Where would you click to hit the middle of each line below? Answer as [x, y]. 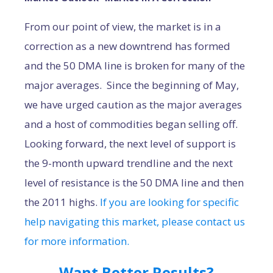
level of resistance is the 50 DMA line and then [134, 183]
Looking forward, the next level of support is [130, 144]
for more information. [77, 241]
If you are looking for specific [169, 202]
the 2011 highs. [62, 202]
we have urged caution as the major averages [133, 105]
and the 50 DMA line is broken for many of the [135, 66]
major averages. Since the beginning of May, [132, 85]
